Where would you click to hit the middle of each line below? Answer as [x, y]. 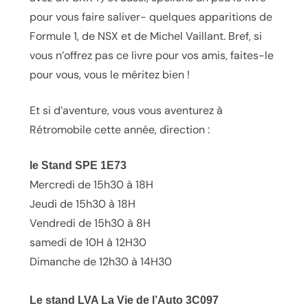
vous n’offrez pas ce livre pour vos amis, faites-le [151, 55]
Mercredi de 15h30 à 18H [91, 184]
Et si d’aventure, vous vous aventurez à [126, 110]
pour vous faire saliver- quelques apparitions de [151, 16]
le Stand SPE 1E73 [78, 165]
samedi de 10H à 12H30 [88, 242]
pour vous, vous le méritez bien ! [109, 74]
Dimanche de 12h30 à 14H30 [100, 261]
